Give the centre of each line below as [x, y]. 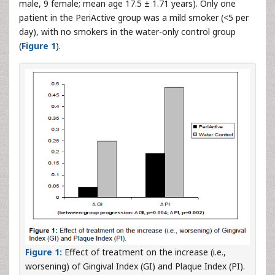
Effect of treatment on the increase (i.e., [144, 252]
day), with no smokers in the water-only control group [127, 32]
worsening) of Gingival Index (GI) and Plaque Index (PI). [135, 266]
